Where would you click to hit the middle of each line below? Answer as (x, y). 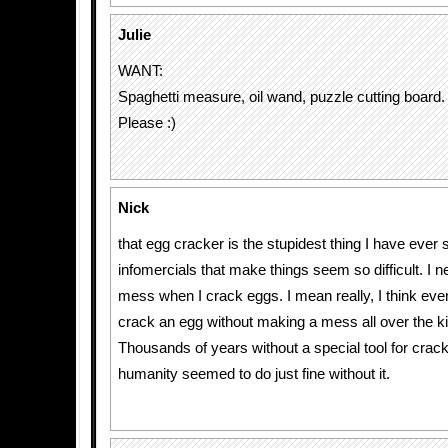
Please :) (147, 123)
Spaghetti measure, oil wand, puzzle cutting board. (281, 97)
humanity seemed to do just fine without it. (254, 374)
